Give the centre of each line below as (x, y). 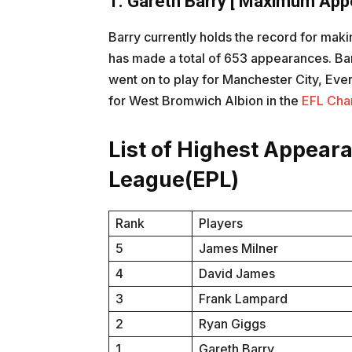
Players (221, 224)
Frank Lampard (243, 299)
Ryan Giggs (232, 324)
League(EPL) (174, 180)
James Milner (238, 249)
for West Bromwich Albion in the (205, 101)
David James (237, 274)
